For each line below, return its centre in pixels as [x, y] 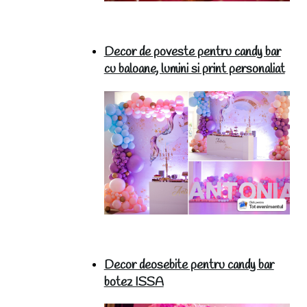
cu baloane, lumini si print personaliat [194, 70]
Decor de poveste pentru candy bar [192, 53]
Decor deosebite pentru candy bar [189, 265]
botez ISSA [134, 282]
